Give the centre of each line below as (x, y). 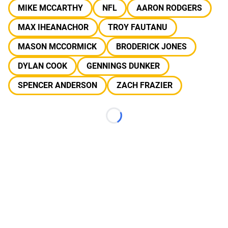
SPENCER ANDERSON (58, 85)
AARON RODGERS (169, 8)
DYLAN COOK (42, 66)
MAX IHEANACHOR (53, 27)
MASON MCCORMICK (57, 47)
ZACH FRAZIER (145, 85)
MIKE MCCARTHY (50, 8)
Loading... (131, 121)
